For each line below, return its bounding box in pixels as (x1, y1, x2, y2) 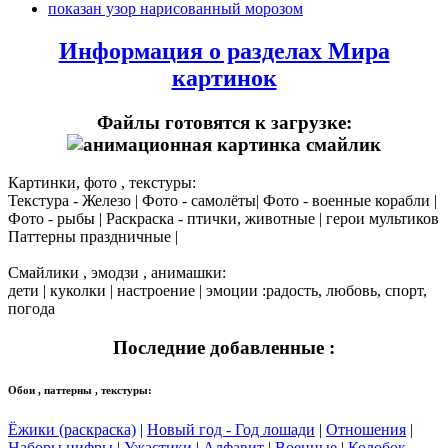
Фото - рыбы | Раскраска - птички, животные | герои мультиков (8, 210, 439, 228)
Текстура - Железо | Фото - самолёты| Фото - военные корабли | (8, 192, 437, 210)
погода (8, 300, 55, 318)
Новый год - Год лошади (147, 421, 315, 439)
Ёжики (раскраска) (8, 421, 136, 439)
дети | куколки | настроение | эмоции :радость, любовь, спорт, (8, 282, 427, 300)
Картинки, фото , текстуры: (8, 174, 196, 192)
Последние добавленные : (113, 337, 335, 359)
